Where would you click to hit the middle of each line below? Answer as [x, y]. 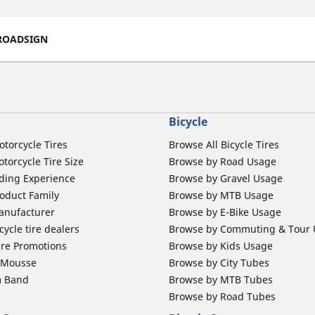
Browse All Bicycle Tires [224, 145]
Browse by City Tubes [219, 263]
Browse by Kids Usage [221, 246]
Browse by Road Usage [223, 162]
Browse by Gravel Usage [226, 179]
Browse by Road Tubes [222, 297]
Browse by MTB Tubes [221, 280]
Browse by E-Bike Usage [225, 212]
